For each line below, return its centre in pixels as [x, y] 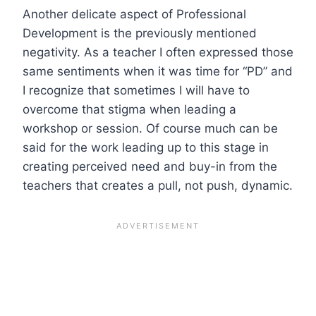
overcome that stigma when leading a [129, 109]
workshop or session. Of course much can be [150, 128]
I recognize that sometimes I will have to [136, 90]
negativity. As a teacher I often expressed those [158, 52]
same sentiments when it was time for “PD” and [158, 71]
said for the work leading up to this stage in [146, 147]
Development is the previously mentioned [140, 33]
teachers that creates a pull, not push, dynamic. [158, 185]
